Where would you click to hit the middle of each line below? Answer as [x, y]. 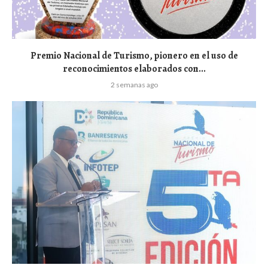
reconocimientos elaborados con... [134, 68]
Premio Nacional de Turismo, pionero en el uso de [134, 55]
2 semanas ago [134, 84]
